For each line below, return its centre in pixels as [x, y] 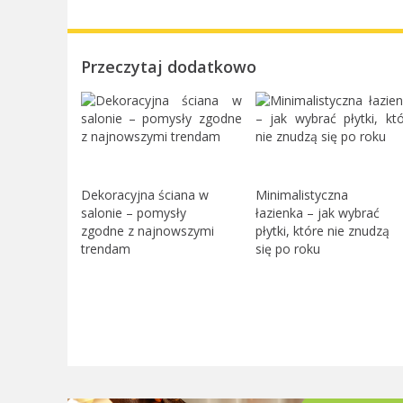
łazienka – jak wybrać [317, 213]
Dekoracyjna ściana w [144, 195]
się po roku [287, 249]
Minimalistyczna [301, 195]
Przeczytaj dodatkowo [168, 67]
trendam [105, 249]
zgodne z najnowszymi [147, 231]
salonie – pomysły [133, 213]
